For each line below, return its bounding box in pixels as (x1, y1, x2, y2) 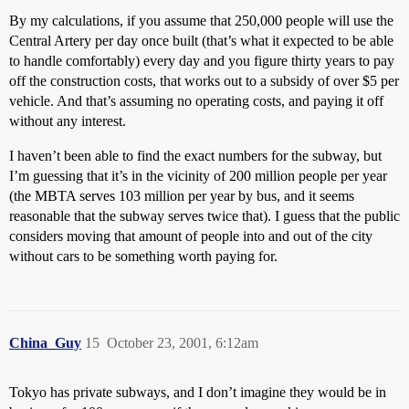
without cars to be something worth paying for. (9, 248, 278, 264)
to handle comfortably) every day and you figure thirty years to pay (9, 53, 394, 68)
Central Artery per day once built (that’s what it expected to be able (9, 33, 393, 48)
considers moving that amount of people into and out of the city (9, 228, 372, 244)
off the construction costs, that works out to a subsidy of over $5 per (9, 73, 399, 89)
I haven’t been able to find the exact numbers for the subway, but (9, 148, 382, 163)
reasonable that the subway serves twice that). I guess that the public (9, 208, 400, 224)
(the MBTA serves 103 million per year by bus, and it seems (9, 188, 354, 204)
